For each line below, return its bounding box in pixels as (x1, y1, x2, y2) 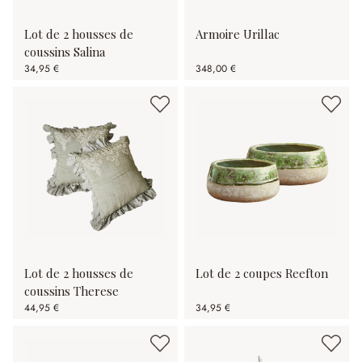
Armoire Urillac (196, 26, 280, 42)
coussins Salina (24, 44, 105, 60)
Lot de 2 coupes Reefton (196, 265, 328, 281)
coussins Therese (24, 283, 119, 299)
